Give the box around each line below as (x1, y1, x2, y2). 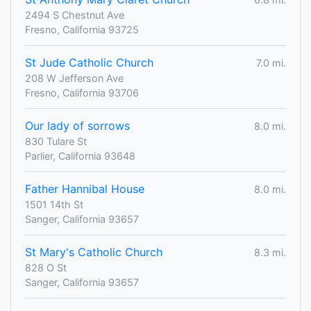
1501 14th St (25, 199, 83, 211)
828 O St (25, 262, 67, 274)
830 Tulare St (25, 135, 87, 148)
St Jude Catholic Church (25, 56, 153, 70)
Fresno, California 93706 (25, 87, 139, 99)
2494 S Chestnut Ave (25, 9, 124, 22)
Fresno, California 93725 (25, 24, 139, 36)
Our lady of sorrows (25, 119, 130, 133)
